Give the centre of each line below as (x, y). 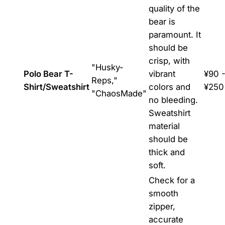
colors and (169, 87)
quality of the (174, 8)
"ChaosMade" (119, 93)
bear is (162, 21)
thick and (166, 152)
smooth (163, 193)
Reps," (104, 80)
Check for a (172, 180)
